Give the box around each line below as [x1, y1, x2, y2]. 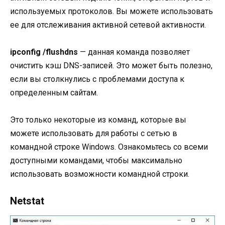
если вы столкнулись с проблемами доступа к [10, 74, 184, 84]
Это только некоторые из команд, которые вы [10, 115, 186, 125]
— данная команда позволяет [78, 47, 190, 57]
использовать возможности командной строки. [10, 169, 189, 179]
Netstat [10, 195, 44, 207]
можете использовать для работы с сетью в [10, 128, 177, 138]
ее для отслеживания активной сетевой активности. [10, 20, 206, 30]
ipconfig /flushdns [10, 47, 78, 57]
